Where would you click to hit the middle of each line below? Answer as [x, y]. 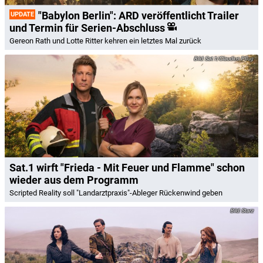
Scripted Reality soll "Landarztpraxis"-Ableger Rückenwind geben [116, 193]
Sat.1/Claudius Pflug [228, 58]
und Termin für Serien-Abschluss [87, 28]
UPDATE [22, 14]
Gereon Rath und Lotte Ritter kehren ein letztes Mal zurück [105, 41]
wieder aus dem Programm [74, 180]
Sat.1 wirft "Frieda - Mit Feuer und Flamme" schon [127, 168]
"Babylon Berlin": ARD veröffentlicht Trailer [139, 15]
